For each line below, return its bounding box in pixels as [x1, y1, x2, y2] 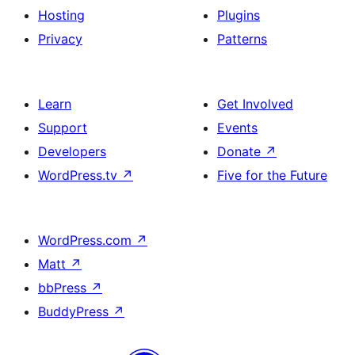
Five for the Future [217, 167, 327, 184]
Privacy [38, 31, 82, 48]
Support [38, 120, 87, 136]
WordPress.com [38, 232, 136, 249]
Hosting [38, 7, 85, 24]
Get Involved [217, 96, 293, 113]
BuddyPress [38, 303, 113, 320]
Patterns [217, 31, 267, 48]
